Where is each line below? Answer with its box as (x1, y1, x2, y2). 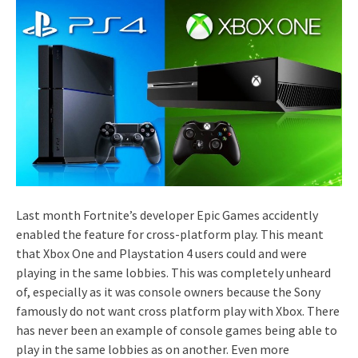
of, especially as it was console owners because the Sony (16, 283, 320, 300)
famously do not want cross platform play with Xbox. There (16, 302, 340, 319)
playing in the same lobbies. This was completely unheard (16, 264, 331, 280)
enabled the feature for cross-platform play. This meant (16, 225, 324, 242)
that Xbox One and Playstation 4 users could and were (16, 245, 307, 261)
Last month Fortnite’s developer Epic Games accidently (16, 206, 318, 223)
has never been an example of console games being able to (16, 321, 337, 338)
